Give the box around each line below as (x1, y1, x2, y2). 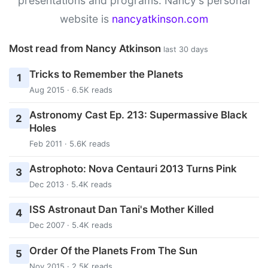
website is (60, 13, 112, 26)
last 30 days (163, 45, 208, 54)
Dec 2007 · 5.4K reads (29, 220, 112, 230)
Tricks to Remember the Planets (29, 68, 183, 80)
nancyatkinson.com (112, 13, 208, 26)
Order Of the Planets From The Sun (29, 244, 197, 257)
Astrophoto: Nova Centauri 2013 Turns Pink (29, 163, 237, 175)
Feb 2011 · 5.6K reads (29, 139, 110, 149)
